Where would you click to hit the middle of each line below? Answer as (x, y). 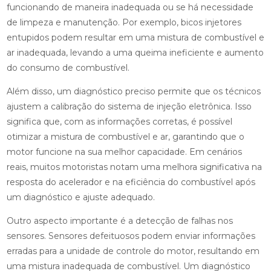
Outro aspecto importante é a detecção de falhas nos (119, 221)
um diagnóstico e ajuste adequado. (80, 198)
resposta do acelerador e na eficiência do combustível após (131, 182)
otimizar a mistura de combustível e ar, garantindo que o (125, 137)
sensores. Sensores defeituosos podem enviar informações (131, 236)
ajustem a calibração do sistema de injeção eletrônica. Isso (129, 107)
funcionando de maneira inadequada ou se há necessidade (130, 8)
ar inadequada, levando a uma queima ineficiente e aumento (135, 53)
